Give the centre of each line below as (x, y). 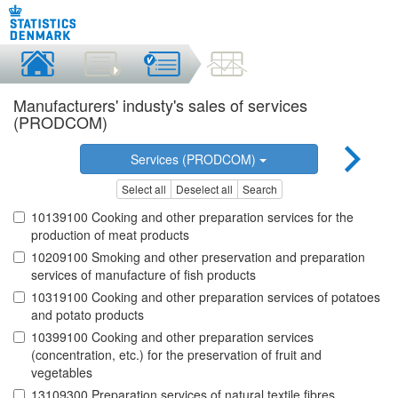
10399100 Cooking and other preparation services (172, 337)
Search (259, 189)
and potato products (88, 315)
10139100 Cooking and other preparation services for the (192, 217)
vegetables (62, 373)
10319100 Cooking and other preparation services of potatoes (206, 297)
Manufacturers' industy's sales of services (160, 105)
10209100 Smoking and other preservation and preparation (198, 257)
